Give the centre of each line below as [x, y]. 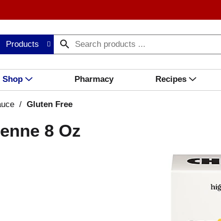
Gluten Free [50, 104]
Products [23, 44]
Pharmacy [94, 79]
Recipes [171, 79]
